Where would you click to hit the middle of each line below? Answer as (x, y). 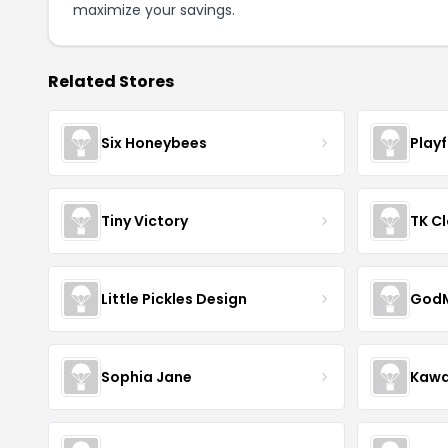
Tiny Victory (144, 220)
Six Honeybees (154, 142)
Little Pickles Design (174, 298)
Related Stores (111, 81)
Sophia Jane (146, 376)
